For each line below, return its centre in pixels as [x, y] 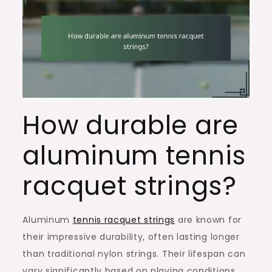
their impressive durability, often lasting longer [131, 236]
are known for [208, 219]
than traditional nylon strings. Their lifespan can [134, 253]
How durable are [131, 125]
